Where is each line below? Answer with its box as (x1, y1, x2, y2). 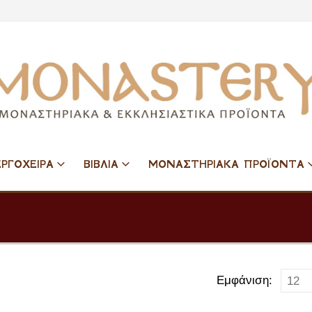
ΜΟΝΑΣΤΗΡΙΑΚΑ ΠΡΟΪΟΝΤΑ (148, 157, 304, 171)
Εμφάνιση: (216, 274, 272, 287)
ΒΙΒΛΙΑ (84, 157, 118, 171)
